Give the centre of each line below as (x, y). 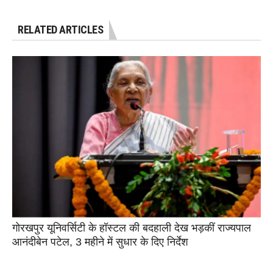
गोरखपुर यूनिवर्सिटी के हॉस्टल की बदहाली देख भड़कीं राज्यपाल (132, 228)
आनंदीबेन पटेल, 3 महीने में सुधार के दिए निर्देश (100, 242)
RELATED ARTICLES (60, 30)
